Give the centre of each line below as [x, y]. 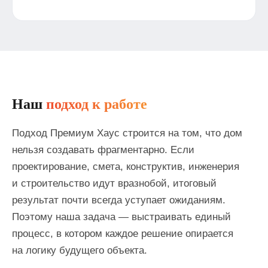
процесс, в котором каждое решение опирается [123, 233]
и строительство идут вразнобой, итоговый [114, 183]
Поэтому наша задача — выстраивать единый [121, 217]
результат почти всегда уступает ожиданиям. [119, 200]
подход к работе [97, 104]
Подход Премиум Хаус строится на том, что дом [127, 133]
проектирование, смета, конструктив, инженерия [126, 166]
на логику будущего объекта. [80, 250]
